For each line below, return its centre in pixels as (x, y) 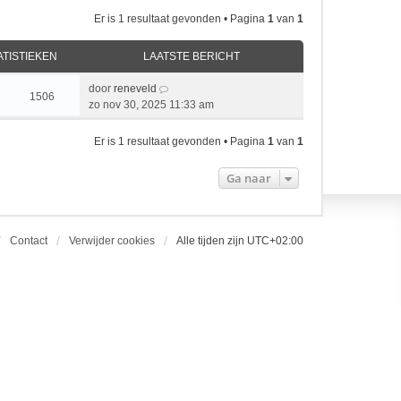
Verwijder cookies (112, 241)
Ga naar (249, 178)
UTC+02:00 (275, 241)
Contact (29, 241)
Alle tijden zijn (212, 241)
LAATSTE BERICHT (192, 56)
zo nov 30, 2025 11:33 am (151, 105)
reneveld (135, 89)
